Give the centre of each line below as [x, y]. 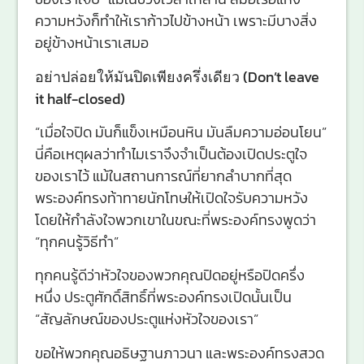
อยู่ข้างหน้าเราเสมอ [91, 43]
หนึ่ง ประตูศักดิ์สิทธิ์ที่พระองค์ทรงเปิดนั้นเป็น [163, 297]
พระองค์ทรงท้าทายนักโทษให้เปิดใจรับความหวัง [171, 197]
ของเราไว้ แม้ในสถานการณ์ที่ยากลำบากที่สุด [163, 175]
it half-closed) [80, 98]
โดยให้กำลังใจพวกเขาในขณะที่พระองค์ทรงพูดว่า [175, 219]
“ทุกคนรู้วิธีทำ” [76, 241]
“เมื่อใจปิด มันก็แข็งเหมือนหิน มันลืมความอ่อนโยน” [180, 132]
